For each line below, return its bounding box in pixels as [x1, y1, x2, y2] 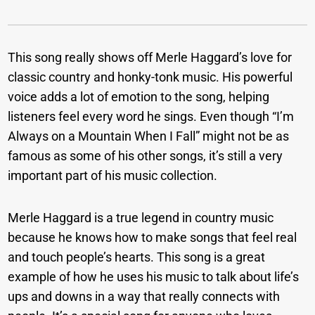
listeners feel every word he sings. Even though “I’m [8, 109, 295, 124]
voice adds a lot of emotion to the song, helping [8, 89, 270, 105]
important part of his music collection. [8, 168, 218, 184]
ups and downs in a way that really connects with [8, 289, 281, 304]
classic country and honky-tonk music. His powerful [8, 70, 293, 85]
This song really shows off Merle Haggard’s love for [8, 50, 292, 65]
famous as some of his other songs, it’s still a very [8, 148, 283, 164]
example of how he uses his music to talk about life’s [8, 269, 300, 285]
